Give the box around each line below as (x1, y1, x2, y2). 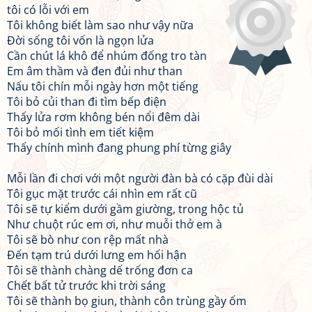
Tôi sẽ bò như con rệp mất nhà (7, 232, 169, 247)
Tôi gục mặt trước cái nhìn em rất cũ (7, 186, 197, 201)
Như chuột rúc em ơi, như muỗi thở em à (7, 217, 222, 232)
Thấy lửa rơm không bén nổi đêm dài (7, 109, 200, 125)
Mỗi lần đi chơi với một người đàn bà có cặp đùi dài (7, 171, 273, 186)
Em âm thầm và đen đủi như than (7, 63, 182, 79)
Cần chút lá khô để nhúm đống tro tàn (7, 48, 207, 63)
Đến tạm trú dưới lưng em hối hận (7, 247, 187, 263)
